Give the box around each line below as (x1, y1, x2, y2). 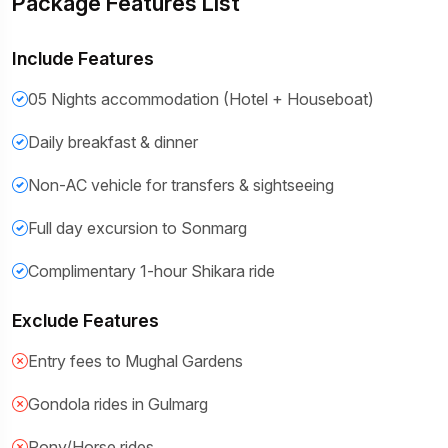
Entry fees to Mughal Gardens (28, 351, 243, 372)
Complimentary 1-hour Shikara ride (28, 261, 275, 282)
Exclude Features (12, 310, 159, 332)
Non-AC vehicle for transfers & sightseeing (28, 175, 334, 196)
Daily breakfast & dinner (28, 132, 198, 153)
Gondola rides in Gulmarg (28, 394, 208, 415)
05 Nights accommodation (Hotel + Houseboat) (28, 89, 374, 110)
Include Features (12, 48, 154, 70)
